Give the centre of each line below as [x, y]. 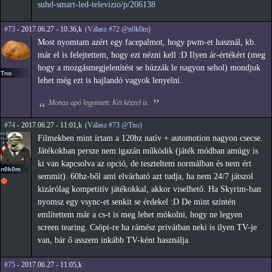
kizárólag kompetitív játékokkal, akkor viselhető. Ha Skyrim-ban [149, 189]
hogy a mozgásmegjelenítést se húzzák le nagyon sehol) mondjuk [149, 68]
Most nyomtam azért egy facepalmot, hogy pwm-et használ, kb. [147, 42]
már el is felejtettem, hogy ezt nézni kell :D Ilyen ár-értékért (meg [151, 55]
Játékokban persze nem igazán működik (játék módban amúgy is [148, 151]
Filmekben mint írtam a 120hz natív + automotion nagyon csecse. [150, 138]
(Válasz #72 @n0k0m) [118, 29]
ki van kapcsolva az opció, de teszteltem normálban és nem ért [144, 164]
